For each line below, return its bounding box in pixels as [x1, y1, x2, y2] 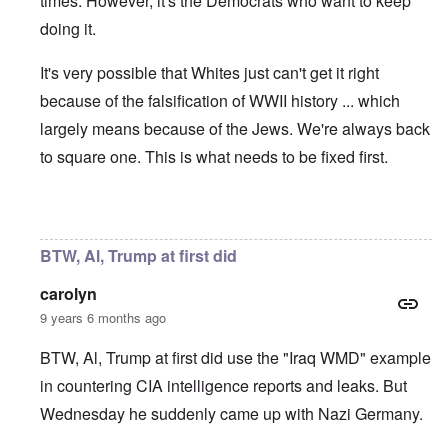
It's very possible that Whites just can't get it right [40, 61, 379, 85]
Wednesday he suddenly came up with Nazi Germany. [40, 402, 423, 426]
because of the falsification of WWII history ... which [40, 89, 400, 113]
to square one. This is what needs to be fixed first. [40, 145, 388, 169]
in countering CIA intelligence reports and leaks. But [40, 374, 407, 398]
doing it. [40, 17, 96, 41]
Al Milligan [281, 207, 356, 231]
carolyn [40, 282, 97, 306]
